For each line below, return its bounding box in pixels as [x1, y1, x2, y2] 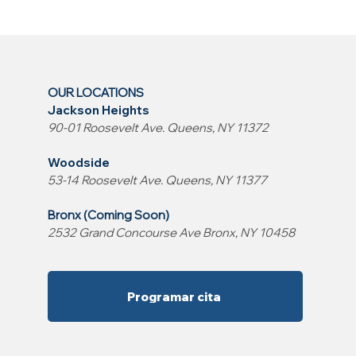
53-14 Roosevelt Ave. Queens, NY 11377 [48, 172, 267, 188]
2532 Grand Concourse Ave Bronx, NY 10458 [48, 225, 295, 240]
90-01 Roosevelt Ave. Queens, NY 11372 [48, 120, 269, 135]
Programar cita [126, 288, 221, 304]
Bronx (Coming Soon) [48, 207, 169, 222]
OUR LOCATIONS [48, 85, 146, 100]
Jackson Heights [48, 103, 149, 118]
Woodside [48, 155, 110, 170]
